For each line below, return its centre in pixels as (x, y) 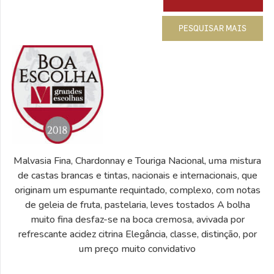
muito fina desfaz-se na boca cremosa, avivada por (137, 219)
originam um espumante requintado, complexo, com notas (137, 190)
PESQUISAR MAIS (213, 28)
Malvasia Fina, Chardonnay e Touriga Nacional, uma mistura (137, 161)
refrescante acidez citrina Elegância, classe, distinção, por (137, 234)
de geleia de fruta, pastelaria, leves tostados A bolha (137, 205)
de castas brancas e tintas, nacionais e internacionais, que (137, 175)
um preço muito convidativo (137, 249)
